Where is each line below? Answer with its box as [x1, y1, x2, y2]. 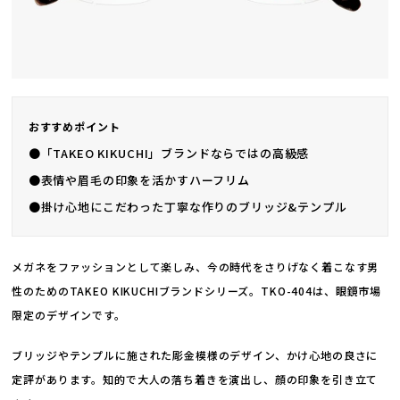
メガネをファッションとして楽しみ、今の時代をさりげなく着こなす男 [12, 258, 379, 274]
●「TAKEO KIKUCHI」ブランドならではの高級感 [28, 144, 310, 162]
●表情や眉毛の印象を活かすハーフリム [28, 171, 250, 188]
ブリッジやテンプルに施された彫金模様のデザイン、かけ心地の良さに [12, 346, 379, 362]
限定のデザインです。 [12, 306, 126, 322]
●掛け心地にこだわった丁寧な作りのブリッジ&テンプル [28, 197, 347, 215]
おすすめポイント [28, 118, 121, 134]
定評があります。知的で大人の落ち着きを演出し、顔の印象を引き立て [12, 371, 379, 387]
